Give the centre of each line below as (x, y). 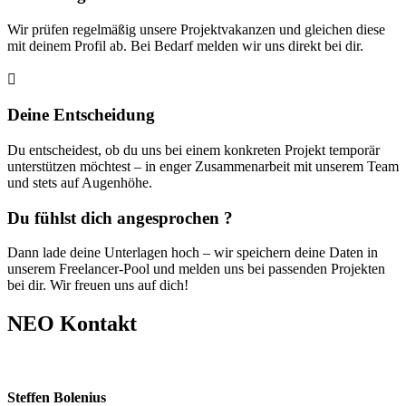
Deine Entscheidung (81, 115)
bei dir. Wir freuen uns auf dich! (98, 285)
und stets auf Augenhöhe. (80, 182)
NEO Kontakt (72, 324)
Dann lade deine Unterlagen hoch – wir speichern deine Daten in (193, 253)
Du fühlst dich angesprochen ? (120, 217)
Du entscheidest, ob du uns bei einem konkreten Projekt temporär (193, 150)
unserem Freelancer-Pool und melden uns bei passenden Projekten (196, 269)
